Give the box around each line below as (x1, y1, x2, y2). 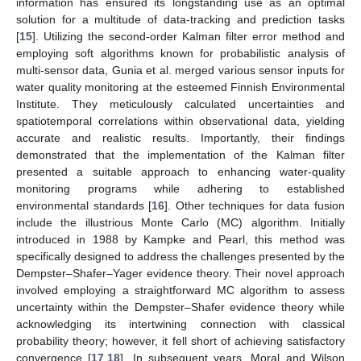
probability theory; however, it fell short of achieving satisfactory (16, 334, 345, 347)
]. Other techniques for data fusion (164, 198, 346, 212)
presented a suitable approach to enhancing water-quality (16, 164, 345, 178)
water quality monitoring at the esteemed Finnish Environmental (16, 80, 345, 93)
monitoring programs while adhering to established (16, 181, 345, 195)
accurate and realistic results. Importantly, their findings (16, 131, 345, 144)
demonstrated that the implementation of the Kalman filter (16, 147, 345, 161)
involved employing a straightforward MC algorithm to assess (16, 283, 345, 297)
